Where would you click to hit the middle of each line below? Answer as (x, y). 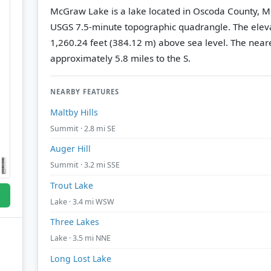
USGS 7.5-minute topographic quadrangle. (142, 26)
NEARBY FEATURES (85, 91)
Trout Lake (72, 185)
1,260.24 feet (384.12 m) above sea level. (139, 42)
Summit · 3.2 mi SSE (85, 165)
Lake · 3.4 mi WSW (82, 201)
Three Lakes (75, 222)
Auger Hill (70, 149)
